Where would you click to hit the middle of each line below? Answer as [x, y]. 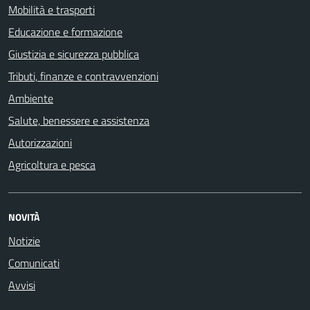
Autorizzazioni [40, 143]
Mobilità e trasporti [52, 10]
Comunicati [34, 263]
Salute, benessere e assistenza [79, 120]
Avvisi [22, 285]
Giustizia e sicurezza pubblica [74, 54]
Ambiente [31, 98]
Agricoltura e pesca [52, 165]
